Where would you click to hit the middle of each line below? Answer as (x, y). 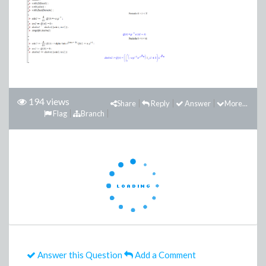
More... (236, 103)
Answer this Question (79, 254)
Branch (93, 113)
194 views (49, 101)
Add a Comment (164, 254)
